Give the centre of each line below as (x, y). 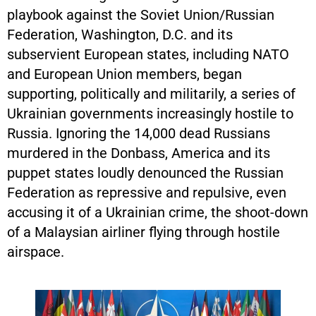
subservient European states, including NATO (148, 54)
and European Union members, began (124, 74)
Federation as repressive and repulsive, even (147, 192)
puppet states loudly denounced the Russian (145, 172)
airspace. (36, 251)
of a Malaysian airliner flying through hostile (144, 232)
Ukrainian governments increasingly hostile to (150, 113)
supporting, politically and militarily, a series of (151, 93)
